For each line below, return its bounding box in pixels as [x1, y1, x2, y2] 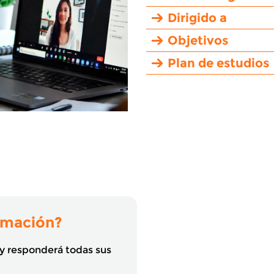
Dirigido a [168, 10, 227, 25]
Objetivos [168, 32, 228, 48]
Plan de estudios [168, 55, 269, 70]
